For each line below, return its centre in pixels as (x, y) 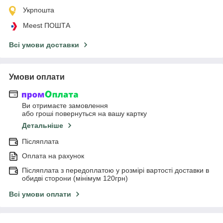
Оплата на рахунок (53, 156)
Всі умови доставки (44, 45)
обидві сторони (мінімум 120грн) (75, 178)
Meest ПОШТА (47, 25)
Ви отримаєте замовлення (65, 106)
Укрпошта (39, 10)
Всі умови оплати (40, 194)
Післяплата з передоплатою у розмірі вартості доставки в (115, 170)
